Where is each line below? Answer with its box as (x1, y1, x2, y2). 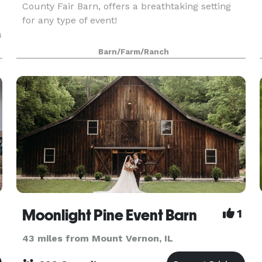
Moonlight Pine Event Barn (22, 206, 197, 224)
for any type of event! (22, 15, 117, 26)
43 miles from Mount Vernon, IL (22, 233, 173, 244)
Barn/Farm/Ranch (98, 47, 170, 56)
